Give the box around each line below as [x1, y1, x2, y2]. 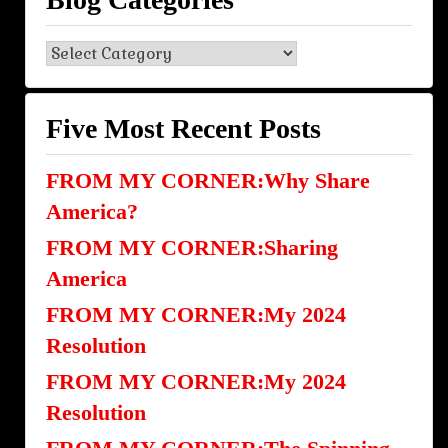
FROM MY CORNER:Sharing [46, 234, 338, 260]
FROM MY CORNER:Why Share [46, 167, 370, 193]
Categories [46, 69, 147, 95]
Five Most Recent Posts [46, 112, 321, 144]
